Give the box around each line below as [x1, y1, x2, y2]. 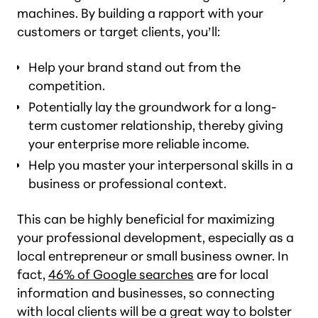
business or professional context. [28, 175, 226, 192]
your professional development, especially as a [17, 229, 294, 246]
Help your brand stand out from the [28, 59, 241, 75]
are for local [194, 266, 268, 283]
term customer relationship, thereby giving [28, 117, 283, 133]
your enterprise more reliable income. [28, 136, 249, 152]
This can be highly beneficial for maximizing [17, 211, 275, 227]
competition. [28, 77, 105, 94]
